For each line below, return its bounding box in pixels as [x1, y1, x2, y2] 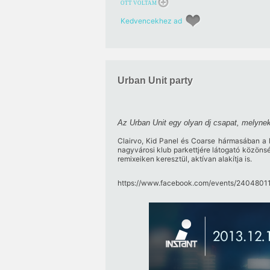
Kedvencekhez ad [120, 16, 182, 25]
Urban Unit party [117, 75, 193, 86]
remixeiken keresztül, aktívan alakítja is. [117, 154, 252, 163]
